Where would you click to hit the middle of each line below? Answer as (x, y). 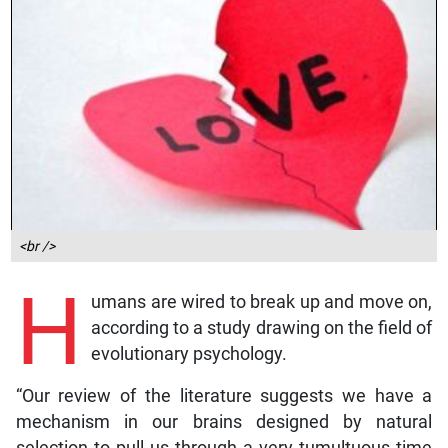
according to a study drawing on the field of (261, 327)
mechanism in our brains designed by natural (224, 421)
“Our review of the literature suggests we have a (224, 395)
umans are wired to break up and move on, (261, 301)
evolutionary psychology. (188, 353)
